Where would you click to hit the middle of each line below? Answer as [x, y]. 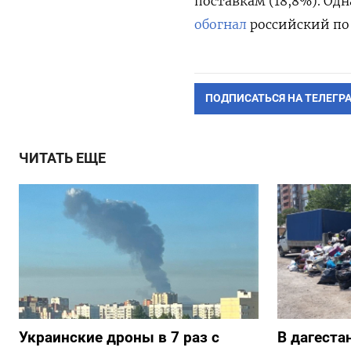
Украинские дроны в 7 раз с [119, 337]
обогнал [221, 24]
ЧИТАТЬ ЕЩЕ [62, 158]
